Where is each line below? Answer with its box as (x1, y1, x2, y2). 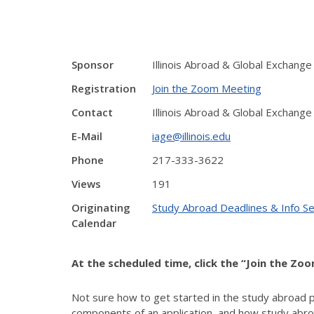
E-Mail (71, 129, 102, 143)
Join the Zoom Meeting (152, 81, 261, 95)
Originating (71, 200, 130, 214)
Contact (71, 105, 113, 119)
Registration (71, 81, 136, 95)
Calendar (71, 216, 116, 230)
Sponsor (71, 57, 114, 71)
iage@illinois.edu (152, 129, 231, 143)
